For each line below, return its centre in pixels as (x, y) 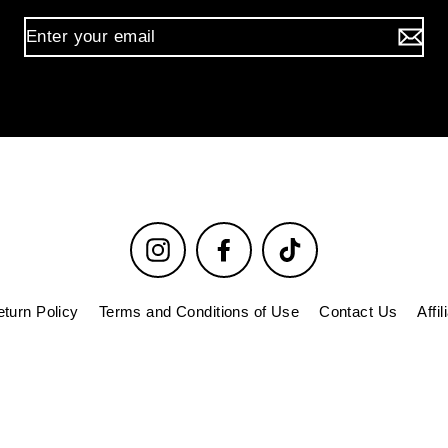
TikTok (324, 246)
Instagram (205, 246)
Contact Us (358, 312)
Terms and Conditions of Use (199, 312)
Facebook (270, 246)
